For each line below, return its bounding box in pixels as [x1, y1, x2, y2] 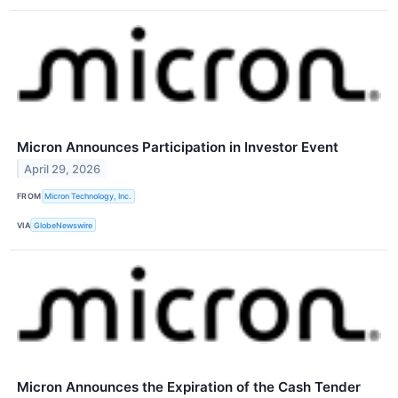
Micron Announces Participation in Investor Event [17, 138, 338, 155]
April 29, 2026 [24, 162, 101, 176]
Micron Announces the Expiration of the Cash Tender [17, 378, 361, 396]
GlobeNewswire [34, 219, 93, 230]
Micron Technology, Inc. [44, 191, 132, 202]
